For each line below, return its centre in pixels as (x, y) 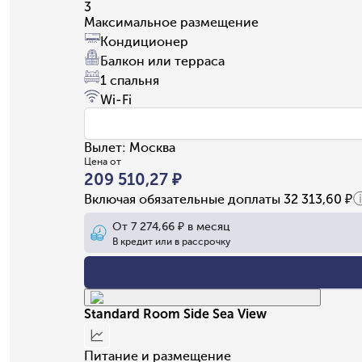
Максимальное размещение (171, 22)
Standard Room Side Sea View (175, 314)
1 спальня (130, 80)
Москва (152, 147)
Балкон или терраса (162, 61)
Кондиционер (144, 41)
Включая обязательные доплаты (184, 199)
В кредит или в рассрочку (171, 241)
